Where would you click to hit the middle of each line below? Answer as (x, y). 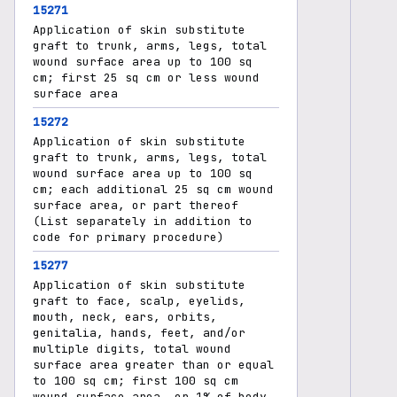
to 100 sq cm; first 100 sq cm (136, 381)
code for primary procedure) (128, 237)
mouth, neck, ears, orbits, (125, 317)
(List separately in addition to (143, 221)
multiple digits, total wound (132, 349)
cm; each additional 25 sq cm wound (153, 189)
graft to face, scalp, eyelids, (139, 301)
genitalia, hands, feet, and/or (139, 333)
